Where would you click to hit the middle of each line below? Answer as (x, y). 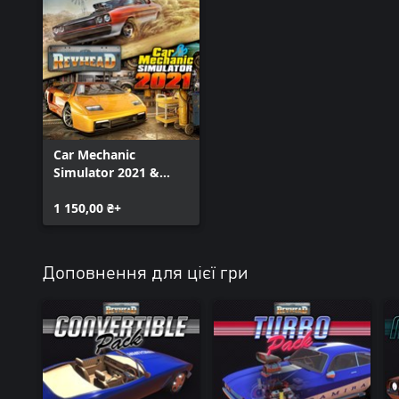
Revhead (80, 190)
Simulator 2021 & (106, 172)
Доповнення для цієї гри (145, 273)
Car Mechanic (94, 155)
